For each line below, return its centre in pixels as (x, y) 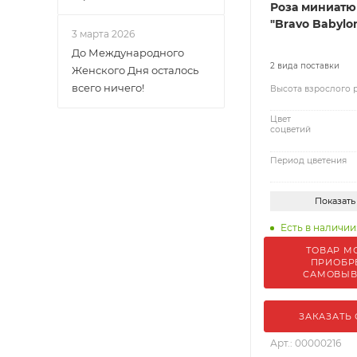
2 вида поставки (305, 65)
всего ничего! (108, 88)
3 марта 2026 (103, 34)
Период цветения (308, 160)
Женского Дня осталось (135, 70)
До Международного (128, 53)
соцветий (290, 130)
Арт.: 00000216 (306, 343)
